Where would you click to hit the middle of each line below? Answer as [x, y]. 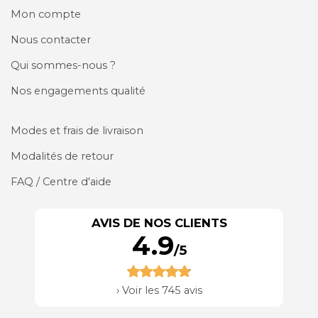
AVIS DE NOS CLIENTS [159, 223]
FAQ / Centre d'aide [61, 182]
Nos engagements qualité [78, 91]
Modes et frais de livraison [77, 131]
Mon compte [46, 14]
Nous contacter [51, 40]
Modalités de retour [62, 156]
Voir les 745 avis [162, 290]
